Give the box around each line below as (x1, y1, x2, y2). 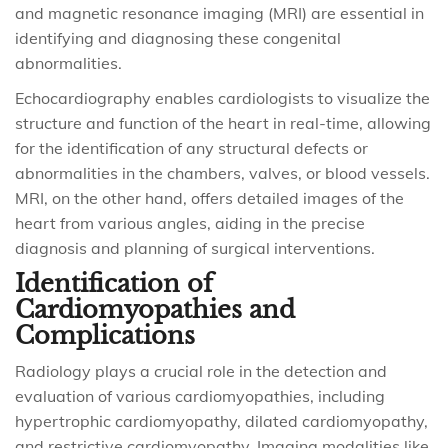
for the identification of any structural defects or (15, 138, 368, 158)
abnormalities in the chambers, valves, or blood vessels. (15, 163, 430, 183)
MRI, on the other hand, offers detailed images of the (15, 188, 404, 208)
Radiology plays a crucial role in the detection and (15, 361, 387, 381)
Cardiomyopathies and (15, 295, 295, 324)
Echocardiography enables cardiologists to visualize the (15, 88, 430, 108)
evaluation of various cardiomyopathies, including (15, 386, 385, 406)
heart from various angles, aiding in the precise (15, 213, 365, 233)
